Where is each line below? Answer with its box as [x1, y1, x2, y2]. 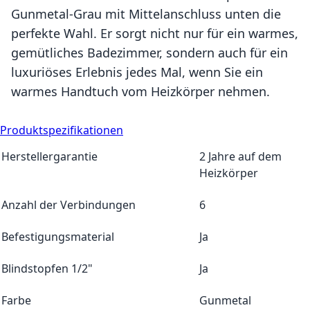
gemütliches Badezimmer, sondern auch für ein [11, 44, 288, 61]
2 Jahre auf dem [199, 148, 282, 164]
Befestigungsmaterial [1, 228, 114, 244]
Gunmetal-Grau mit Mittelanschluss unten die [11, 5, 281, 22]
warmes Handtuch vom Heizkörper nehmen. [11, 82, 270, 100]
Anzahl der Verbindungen [1, 197, 136, 212]
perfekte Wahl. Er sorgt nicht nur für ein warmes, [11, 24, 298, 42]
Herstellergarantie [1, 148, 98, 164]
